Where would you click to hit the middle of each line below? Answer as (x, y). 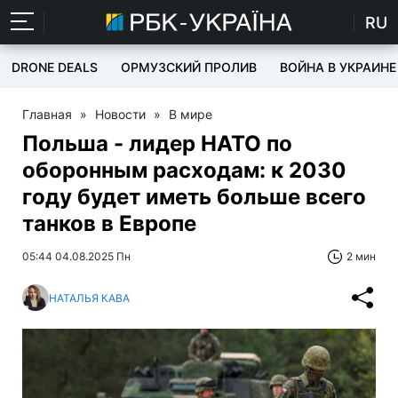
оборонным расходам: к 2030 (184, 170)
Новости (120, 114)
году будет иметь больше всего (194, 197)
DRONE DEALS (55, 67)
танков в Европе (109, 223)
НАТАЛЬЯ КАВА (89, 298)
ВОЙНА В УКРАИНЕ (338, 67)
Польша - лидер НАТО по (157, 143)
